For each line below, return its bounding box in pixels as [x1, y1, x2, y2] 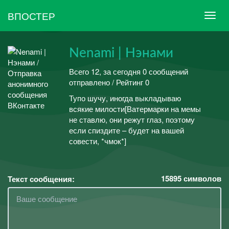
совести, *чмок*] [69, 135, 126, 146]
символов [181, 172, 221, 184]
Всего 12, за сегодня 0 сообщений [69, 65, 188, 77]
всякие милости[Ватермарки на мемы [69, 103, 201, 114]
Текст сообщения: [8, 173, 75, 185]
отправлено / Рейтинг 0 [69, 76, 149, 87]
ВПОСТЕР [8, 8, 55, 22]
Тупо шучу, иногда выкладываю [69, 93, 181, 103]
